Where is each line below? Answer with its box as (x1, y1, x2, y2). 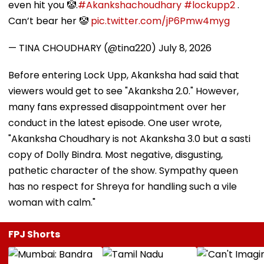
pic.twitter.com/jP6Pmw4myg (91, 14, 230, 28)
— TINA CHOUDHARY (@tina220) (8, 41, 159, 55)
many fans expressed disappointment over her (8, 100, 226, 114)
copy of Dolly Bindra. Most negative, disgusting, (8, 147, 223, 161)
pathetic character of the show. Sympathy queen (8, 163, 238, 177)
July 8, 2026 (159, 41, 212, 55)
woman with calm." (8, 195, 95, 209)
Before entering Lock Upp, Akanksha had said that (8, 68, 239, 82)
